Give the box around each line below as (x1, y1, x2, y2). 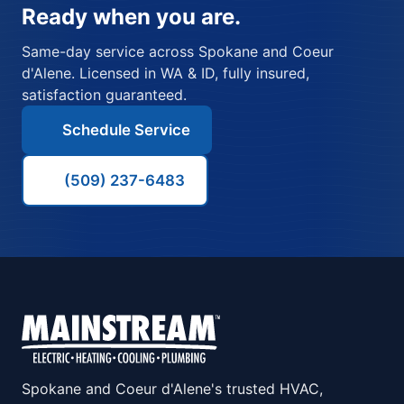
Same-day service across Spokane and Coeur (22, 41, 334, 60)
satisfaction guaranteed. (22, 85, 187, 104)
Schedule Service (62, 120, 190, 139)
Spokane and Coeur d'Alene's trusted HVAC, (22, 380, 323, 399)
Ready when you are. (22, 3, 241, 30)
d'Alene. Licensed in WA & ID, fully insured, (22, 63, 309, 82)
